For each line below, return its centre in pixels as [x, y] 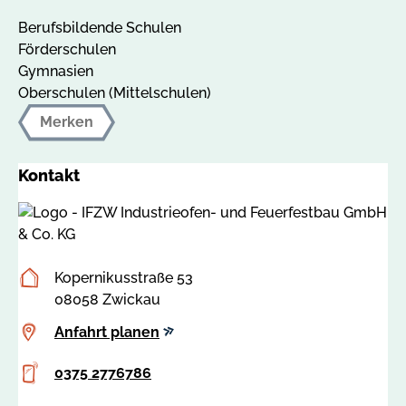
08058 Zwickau [107, 299]
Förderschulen [67, 49]
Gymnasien [56, 71]
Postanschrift [84, 276]
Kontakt [49, 175]
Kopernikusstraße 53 [124, 277]
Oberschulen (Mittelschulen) [115, 92]
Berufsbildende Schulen [100, 27]
